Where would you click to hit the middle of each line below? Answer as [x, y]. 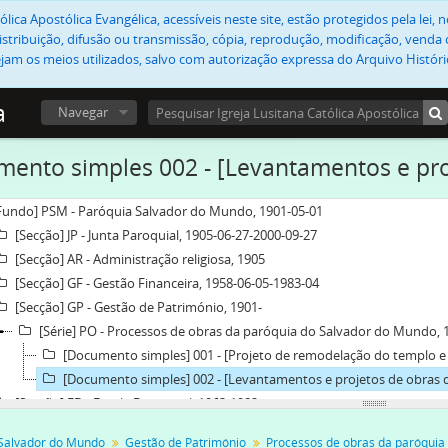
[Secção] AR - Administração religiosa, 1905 [140, 259]
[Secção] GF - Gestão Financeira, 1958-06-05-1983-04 [167, 283]
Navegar [83, 112]
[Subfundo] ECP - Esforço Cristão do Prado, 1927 [157, 427]
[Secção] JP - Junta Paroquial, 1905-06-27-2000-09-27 [166, 235]
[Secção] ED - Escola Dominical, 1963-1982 [136, 403]
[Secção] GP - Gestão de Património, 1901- [138, 307]
